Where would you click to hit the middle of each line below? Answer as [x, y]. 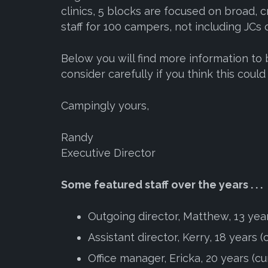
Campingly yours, [105, 106]
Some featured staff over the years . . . [163, 185]
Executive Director [108, 153]
